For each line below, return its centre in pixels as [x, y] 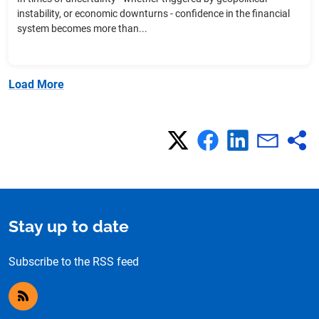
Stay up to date [69, 227]
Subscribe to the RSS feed [74, 262]
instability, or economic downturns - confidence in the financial [153, 14]
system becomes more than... [82, 29]
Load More [36, 85]
